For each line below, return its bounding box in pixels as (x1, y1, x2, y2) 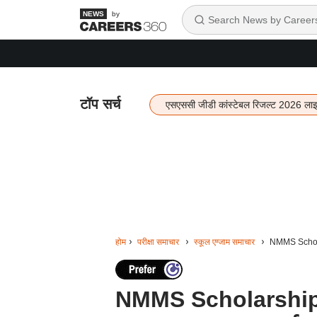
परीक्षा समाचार (137, 237, 179, 247)
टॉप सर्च (79, 96, 120, 112)
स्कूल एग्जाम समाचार (193, 237, 255, 247)
